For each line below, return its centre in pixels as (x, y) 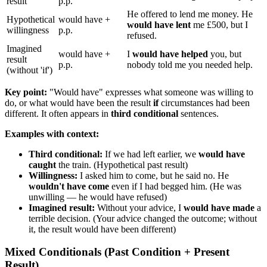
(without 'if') (30, 70)
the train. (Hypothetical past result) (122, 164)
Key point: (26, 92)
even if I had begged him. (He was (175, 186)
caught (42, 164)
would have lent (159, 24)
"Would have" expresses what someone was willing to (150, 92)
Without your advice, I (139, 207)
